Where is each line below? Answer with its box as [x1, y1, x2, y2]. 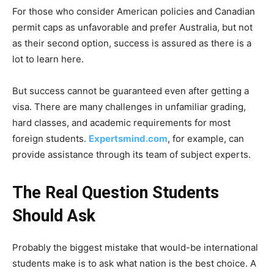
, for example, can [168, 132, 244, 144]
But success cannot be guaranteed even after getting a [12, 84, 249, 97]
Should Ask [12, 206, 95, 226]
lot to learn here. [12, 53, 84, 65]
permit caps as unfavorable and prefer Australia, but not [12, 21, 253, 33]
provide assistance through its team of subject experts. [12, 148, 251, 160]
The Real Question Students [12, 182, 219, 202]
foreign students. [12, 132, 89, 144]
